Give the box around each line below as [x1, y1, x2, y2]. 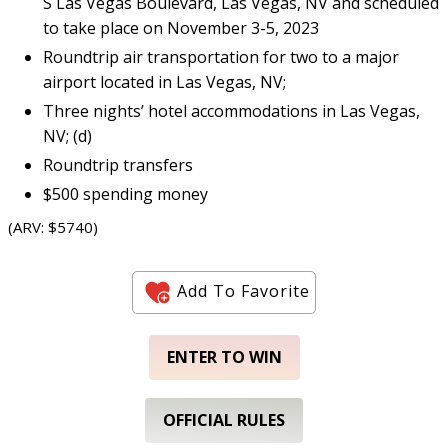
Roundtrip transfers [43, 154, 193, 177]
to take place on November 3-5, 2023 [43, 17, 319, 40]
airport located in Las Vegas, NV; [43, 71, 286, 94]
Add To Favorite [177, 280, 310, 303]
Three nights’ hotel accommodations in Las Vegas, [43, 100, 420, 123]
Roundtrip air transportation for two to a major [43, 46, 399, 69]
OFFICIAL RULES [163, 409, 285, 432]
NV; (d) [43, 125, 92, 148]
